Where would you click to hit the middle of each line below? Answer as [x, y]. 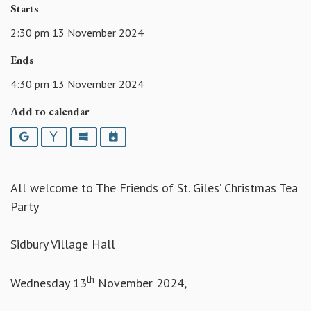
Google [44, 136]
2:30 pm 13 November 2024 [77, 32]
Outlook [106, 136]
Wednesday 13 [49, 283]
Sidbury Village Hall [63, 244]
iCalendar [138, 136]
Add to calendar [50, 111]
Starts [25, 9]
